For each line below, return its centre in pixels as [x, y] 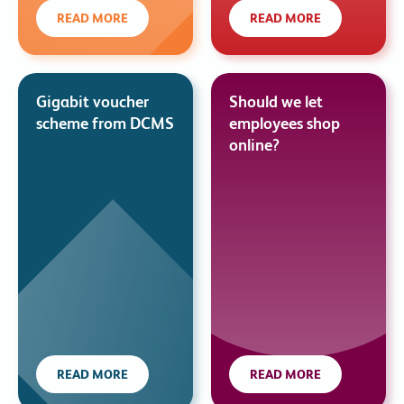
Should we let [276, 101]
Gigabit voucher [92, 101]
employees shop [285, 123]
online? [254, 145]
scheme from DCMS [105, 123]
